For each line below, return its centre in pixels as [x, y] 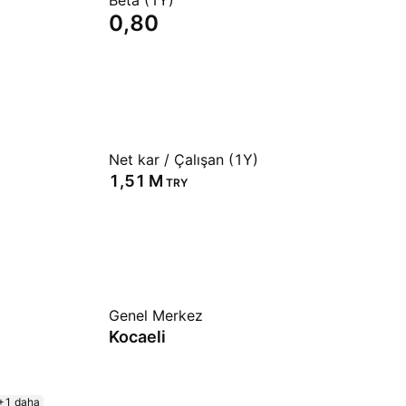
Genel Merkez [156, 315]
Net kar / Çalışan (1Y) [184, 159]
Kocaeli [137, 337]
